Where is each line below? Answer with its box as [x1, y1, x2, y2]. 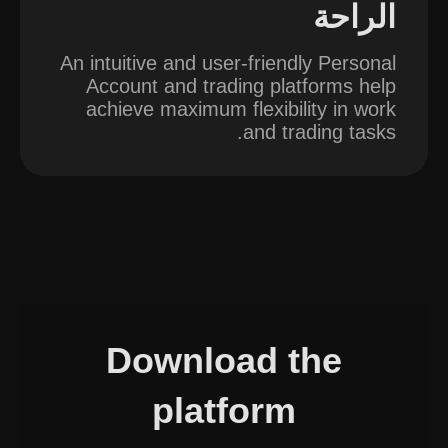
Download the [106, 340, 342, 381]
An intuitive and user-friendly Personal [60, 52, 396, 74]
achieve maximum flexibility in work [86, 98, 396, 120]
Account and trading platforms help [86, 75, 396, 97]
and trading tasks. [243, 121, 396, 143]
